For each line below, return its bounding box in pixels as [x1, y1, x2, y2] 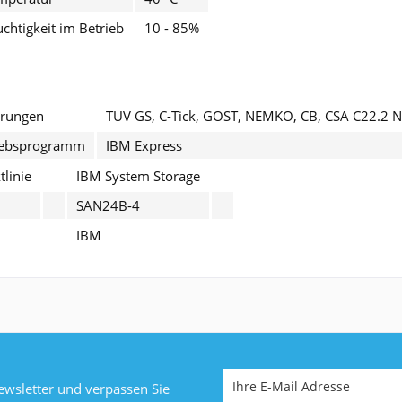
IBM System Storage [76, 166, 200, 185]
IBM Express [106, 135, 182, 154]
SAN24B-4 [76, 196, 140, 214]
